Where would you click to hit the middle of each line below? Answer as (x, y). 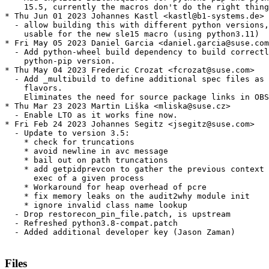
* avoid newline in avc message (86, 151)
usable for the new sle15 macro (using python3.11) (132, 34)
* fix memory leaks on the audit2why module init (127, 196)
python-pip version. (60, 61)
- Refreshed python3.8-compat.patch (91, 223)
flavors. (34, 88)
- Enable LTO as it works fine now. (91, 115)
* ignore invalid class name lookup (96, 205)
